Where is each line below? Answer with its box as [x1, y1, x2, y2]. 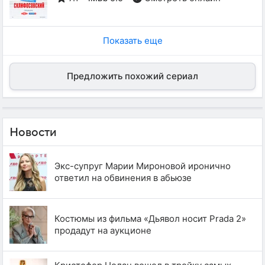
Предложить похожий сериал [67, 70, 198, 82]
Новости [9, 126, 57, 140]
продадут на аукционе [54, 225, 151, 237]
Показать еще [102, 35, 163, 47]
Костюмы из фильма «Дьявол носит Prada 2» [54, 213, 246, 225]
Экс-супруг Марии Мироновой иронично [54, 160, 231, 172]
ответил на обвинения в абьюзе [54, 172, 192, 184]
